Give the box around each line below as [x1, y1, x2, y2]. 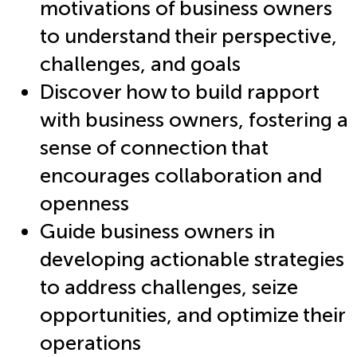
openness [40, 190, 129, 216]
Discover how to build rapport [40, 79, 320, 104]
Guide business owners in [40, 218, 275, 244]
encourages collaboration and [40, 163, 322, 188]
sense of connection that [40, 135, 269, 160]
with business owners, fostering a [40, 107, 348, 132]
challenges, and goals [40, 51, 241, 76]
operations [40, 330, 141, 355]
